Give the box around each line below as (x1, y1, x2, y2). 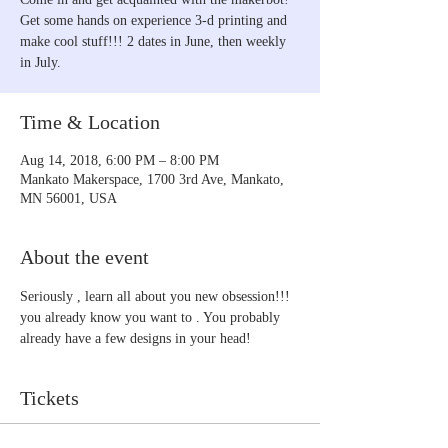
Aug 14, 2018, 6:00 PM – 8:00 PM (20, 152, 219, 168)
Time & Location (20, 110, 160, 133)
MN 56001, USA (20, 190, 117, 206)
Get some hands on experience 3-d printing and (20, 12, 287, 28)
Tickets (20, 386, 79, 409)
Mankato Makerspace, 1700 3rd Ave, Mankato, (20, 171, 284, 187)
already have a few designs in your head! (20, 330, 251, 346)
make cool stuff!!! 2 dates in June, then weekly (20, 33, 286, 49)
